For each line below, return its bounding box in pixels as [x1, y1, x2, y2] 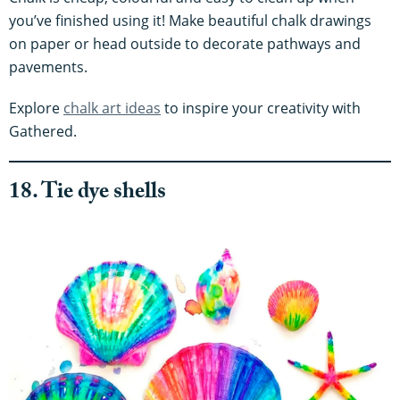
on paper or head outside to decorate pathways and [9, 34, 361, 54]
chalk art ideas [63, 98, 161, 119]
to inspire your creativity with [161, 98, 361, 119]
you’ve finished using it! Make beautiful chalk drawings [9, 11, 371, 31]
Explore [9, 98, 63, 119]
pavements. [9, 57, 87, 78]
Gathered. [9, 121, 77, 142]
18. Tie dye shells [9, 175, 166, 214]
